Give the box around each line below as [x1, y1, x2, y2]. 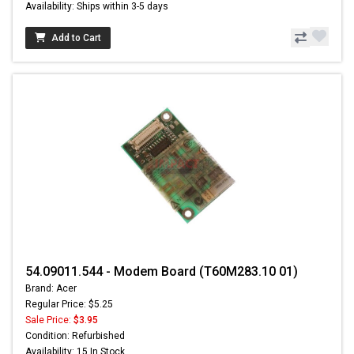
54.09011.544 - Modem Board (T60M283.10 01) [25, 263, 298, 279]
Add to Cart [51, 32, 101, 43]
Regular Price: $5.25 [25, 298, 113, 310]
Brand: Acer [25, 282, 77, 294]
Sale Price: [25, 314, 73, 326]
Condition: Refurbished [25, 330, 125, 341]
